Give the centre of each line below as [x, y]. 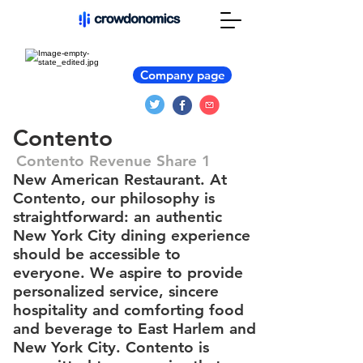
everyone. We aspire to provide [128, 273]
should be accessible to [97, 254]
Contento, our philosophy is [114, 198]
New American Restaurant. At [120, 179]
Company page [182, 75]
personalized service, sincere [116, 291]
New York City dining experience [132, 235]
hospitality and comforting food [128, 310]
